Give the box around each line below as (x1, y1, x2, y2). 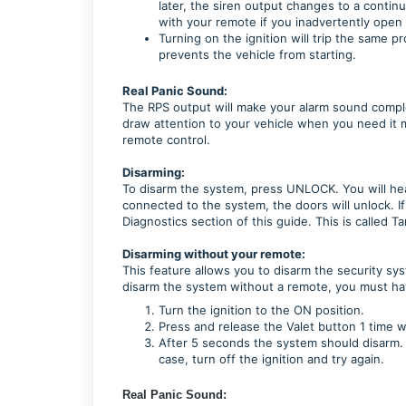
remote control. (122, 131, 210, 147)
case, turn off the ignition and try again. (159, 351, 384, 366)
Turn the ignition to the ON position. (159, 302, 364, 317)
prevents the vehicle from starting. (159, 46, 363, 62)
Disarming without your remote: (122, 246, 305, 261)
